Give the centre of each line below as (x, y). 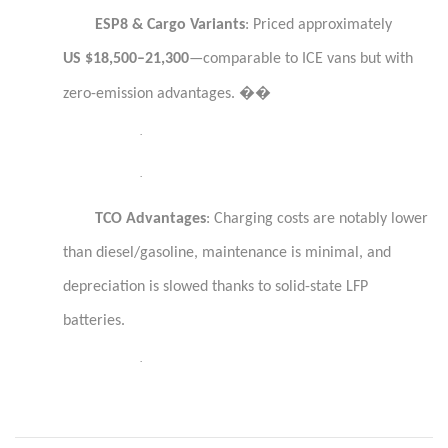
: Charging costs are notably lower (317, 219)
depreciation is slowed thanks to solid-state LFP (215, 287)
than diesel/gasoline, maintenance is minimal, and (227, 253)
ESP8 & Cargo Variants (170, 25)
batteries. (94, 321)
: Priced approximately (318, 25)
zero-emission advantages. (151, 94)
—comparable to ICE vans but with (301, 59)
